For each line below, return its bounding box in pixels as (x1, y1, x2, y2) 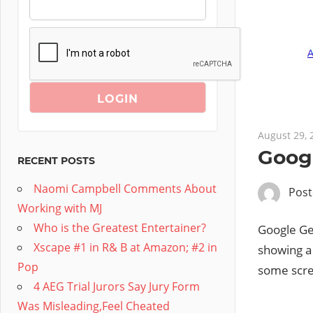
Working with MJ (17, 201, 102, 216)
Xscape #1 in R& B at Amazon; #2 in (34, 240, 217, 255)
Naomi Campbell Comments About (34, 181, 217, 196)
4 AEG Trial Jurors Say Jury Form (34, 279, 200, 294)
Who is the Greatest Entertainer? (34, 220, 206, 235)
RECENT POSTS (17, 154, 95, 167)
